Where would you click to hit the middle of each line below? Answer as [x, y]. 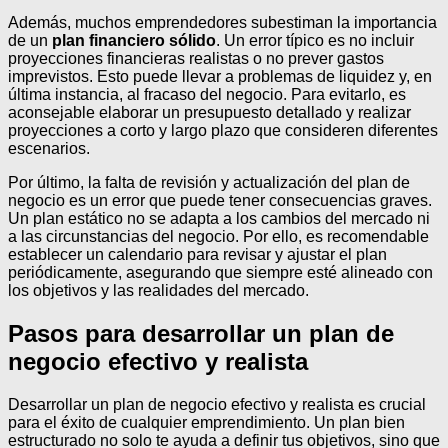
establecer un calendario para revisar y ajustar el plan [197, 255]
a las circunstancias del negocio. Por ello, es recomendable [218, 237]
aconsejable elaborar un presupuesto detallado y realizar [209, 113]
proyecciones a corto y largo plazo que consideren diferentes [223, 131]
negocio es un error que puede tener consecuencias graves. [220, 201]
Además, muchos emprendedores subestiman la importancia [222, 23]
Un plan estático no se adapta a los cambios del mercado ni [219, 219]
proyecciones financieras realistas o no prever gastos [196, 59]
